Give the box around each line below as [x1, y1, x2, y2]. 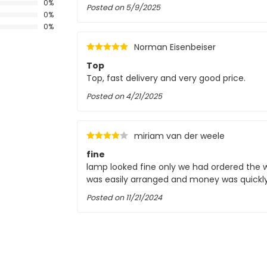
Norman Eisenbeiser [134, 41, 216, 53]
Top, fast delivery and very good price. [86, 72, 246, 84]
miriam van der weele [134, 130, 225, 142]
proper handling [86, 250, 161, 262]
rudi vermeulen [134, 231, 197, 243]
